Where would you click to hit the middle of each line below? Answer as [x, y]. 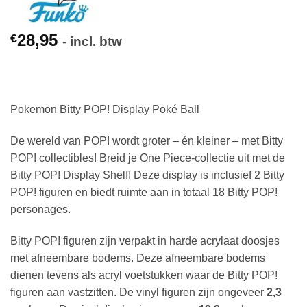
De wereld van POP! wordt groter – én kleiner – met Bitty [147, 141]
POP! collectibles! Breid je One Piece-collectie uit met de [148, 158]
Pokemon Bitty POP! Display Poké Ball [105, 110]
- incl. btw [92, 42]
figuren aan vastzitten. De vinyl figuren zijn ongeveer [138, 292]
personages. [40, 210]
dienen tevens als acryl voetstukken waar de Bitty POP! [144, 275]
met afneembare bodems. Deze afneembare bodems [138, 258]
